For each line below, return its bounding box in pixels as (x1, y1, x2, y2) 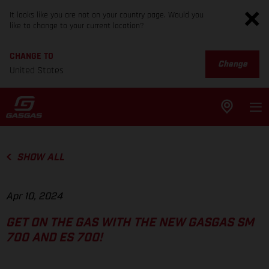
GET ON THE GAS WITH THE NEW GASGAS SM (6, 217, 254, 229)
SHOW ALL (16, 153, 64, 162)
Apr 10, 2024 (6, 192, 62, 202)
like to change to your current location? (10, 20, 144, 31)
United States (10, 64, 64, 77)
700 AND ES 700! (6, 232, 103, 244)
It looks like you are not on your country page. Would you (10, 10, 204, 20)
